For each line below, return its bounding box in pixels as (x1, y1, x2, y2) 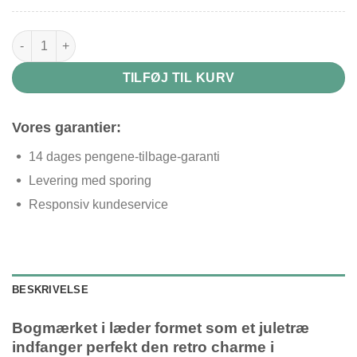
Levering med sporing (28, 173, 151, 187)
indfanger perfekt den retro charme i (12, 338, 274, 355)
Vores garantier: (12, 119, 121, 135)
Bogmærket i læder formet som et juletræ (12, 319, 309, 336)
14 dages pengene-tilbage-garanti (28, 149, 220, 163)
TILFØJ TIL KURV (122, 70, 235, 84)
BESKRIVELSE (12, 283, 88, 296)
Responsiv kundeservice (28, 197, 168, 211)
